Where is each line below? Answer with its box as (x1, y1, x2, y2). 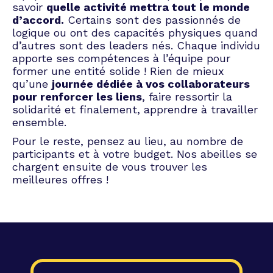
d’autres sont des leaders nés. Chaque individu (12, 38, 260, 52)
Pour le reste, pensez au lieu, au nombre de (12, 134, 243, 147)
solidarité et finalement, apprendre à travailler (12, 102, 258, 116)
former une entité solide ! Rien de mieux (12, 64, 224, 77)
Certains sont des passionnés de (64, 13, 241, 26)
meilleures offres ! (12, 172, 108, 186)
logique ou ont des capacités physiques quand (12, 26, 258, 39)
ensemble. (12, 115, 66, 129)
